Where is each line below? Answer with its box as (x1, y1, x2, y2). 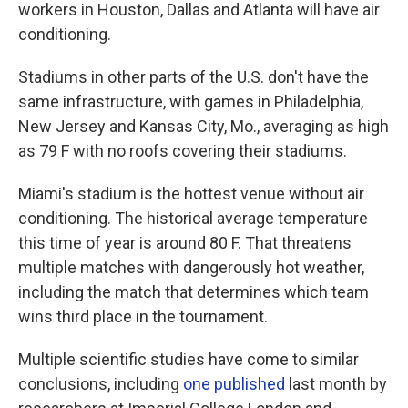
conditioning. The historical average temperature (18, 209, 368, 228)
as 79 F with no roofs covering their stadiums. (18, 141, 347, 160)
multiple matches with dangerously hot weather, (18, 258, 364, 277)
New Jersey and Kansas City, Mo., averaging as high (18, 117, 389, 136)
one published (183, 374, 285, 393)
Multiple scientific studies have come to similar (18, 350, 359, 369)
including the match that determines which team (18, 282, 369, 301)
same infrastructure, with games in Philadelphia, (18, 92, 363, 111)
